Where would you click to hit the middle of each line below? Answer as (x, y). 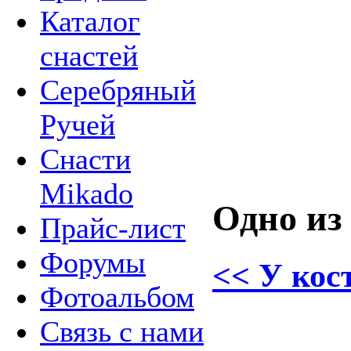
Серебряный (118, 90)
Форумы (93, 262)
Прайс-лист (113, 228)
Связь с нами (122, 331)
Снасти (85, 159)
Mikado (87, 193)
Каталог (90, 21)
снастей (89, 55)
